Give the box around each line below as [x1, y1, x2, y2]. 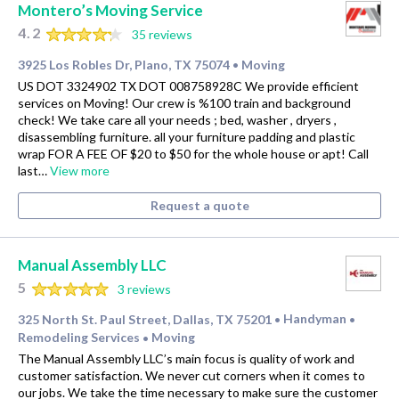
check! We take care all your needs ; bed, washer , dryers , [18, 111, 337, 127]
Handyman [283, 311, 349, 327]
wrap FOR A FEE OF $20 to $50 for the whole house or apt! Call [18, 145, 369, 161]
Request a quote [150, 197, 249, 213]
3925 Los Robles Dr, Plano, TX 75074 [18, 56, 230, 72]
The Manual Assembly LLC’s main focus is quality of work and [18, 351, 354, 367]
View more [50, 162, 110, 178]
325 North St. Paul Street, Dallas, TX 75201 [18, 311, 272, 327]
